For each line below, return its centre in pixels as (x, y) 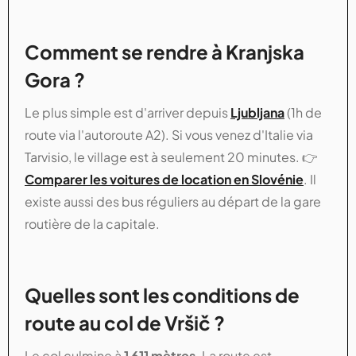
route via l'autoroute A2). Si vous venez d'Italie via (169, 134)
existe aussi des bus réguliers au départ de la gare (173, 201)
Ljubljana (257, 112)
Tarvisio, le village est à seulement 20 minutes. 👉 (171, 157)
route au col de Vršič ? (125, 322)
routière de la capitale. (92, 223)
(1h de (303, 112)
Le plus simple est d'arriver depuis (128, 112)
